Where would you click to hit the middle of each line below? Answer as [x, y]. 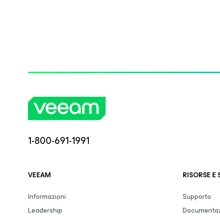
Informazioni [47, 197]
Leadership [45, 210]
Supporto [197, 197]
